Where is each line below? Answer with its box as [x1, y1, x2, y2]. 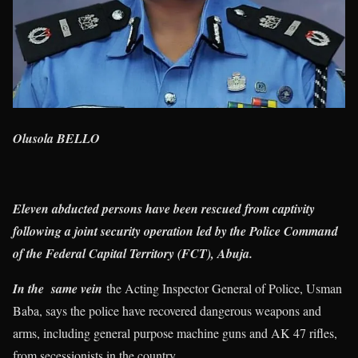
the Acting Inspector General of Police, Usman [102, 280, 342, 297]
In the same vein [13, 280, 102, 298]
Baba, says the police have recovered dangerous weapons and [13, 302, 321, 320]
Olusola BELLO [13, 129, 100, 148]
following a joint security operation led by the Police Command [13, 222, 338, 241]
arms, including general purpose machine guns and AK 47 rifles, [13, 324, 337, 342]
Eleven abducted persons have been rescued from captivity [13, 200, 315, 218]
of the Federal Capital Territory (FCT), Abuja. [13, 245, 257, 263]
